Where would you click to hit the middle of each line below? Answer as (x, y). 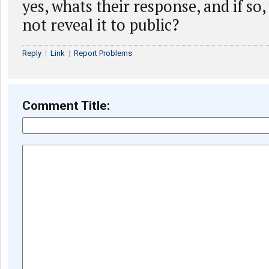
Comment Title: (66, 106)
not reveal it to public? (101, 25)
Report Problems (103, 53)
